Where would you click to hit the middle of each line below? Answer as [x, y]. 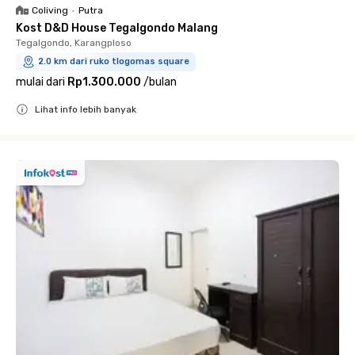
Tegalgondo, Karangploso [74, 43]
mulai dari [40, 82]
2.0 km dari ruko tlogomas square [114, 61]
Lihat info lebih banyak [86, 109]
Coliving [50, 10]
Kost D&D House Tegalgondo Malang [117, 28]
